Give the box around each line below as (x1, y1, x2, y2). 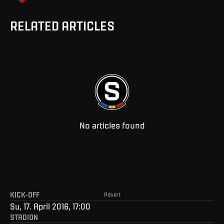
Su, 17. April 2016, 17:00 (10, 200, 90, 211)
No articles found (79, 119, 145, 130)
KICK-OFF (10, 189, 39, 199)
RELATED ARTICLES (10, 17, 114, 33)
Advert (103, 190, 120, 197)
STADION (10, 212, 38, 221)
